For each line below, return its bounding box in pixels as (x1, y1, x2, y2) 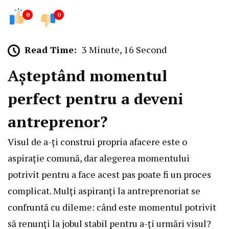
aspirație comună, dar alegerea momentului (8, 152, 190, 165)
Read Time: (25, 43, 77, 56)
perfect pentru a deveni (8, 88, 183, 109)
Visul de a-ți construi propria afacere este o (8, 135, 187, 148)
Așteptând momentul (8, 65, 167, 86)
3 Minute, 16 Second (82, 43, 167, 56)
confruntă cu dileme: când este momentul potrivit (8, 201, 216, 214)
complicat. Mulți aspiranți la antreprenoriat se (8, 185, 200, 197)
